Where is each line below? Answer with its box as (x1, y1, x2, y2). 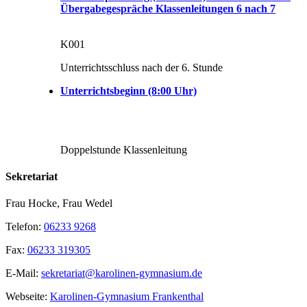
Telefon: (5, 221, 44, 233)
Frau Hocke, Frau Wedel (5, 197, 112, 210)
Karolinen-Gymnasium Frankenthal (50, 291, 204, 303)
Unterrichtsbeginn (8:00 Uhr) (60, 84, 197, 97)
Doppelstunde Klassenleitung (60, 143, 187, 156)
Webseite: (5, 291, 50, 303)
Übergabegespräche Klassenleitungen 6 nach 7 (60, 2, 275, 14)
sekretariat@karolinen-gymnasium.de (41, 267, 202, 280)
